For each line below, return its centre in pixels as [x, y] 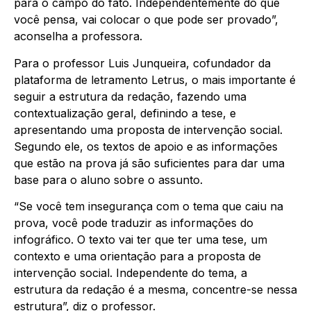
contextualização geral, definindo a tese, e [125, 113]
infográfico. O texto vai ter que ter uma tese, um [141, 239]
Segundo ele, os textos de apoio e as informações [146, 146]
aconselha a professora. [78, 36]
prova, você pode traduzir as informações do [134, 222]
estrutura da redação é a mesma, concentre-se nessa [155, 289]
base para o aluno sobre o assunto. [108, 179]
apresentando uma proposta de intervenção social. [148, 129]
